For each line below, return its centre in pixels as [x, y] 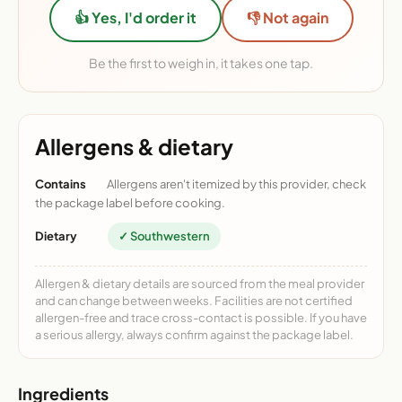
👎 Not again [287, 17]
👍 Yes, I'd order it [135, 17]
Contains [61, 184]
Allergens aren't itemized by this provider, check [236, 184]
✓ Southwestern [164, 236]
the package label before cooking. [130, 202]
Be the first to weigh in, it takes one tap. [201, 62]
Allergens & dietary [134, 146]
